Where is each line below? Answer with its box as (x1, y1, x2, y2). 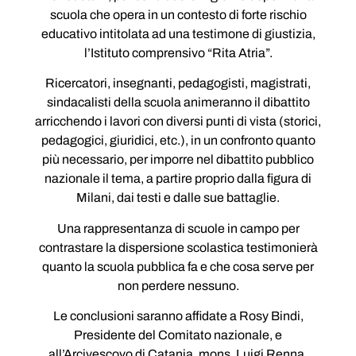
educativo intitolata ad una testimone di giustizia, (41, 27, 315, 41)
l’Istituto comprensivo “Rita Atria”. (83, 46, 273, 60)
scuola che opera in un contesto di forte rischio (49, 8, 307, 22)
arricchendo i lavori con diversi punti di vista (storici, (35, 114, 321, 129)
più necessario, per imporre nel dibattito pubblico (42, 153, 314, 167)
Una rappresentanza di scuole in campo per (56, 221, 300, 235)
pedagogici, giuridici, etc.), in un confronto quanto (41, 133, 315, 148)
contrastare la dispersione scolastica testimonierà (38, 240, 318, 254)
